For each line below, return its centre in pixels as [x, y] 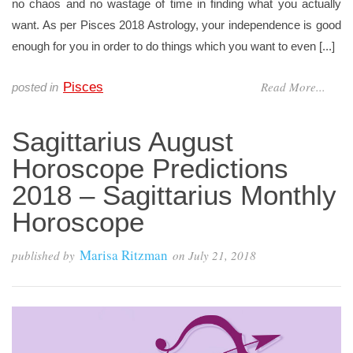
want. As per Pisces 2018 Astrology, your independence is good [176, 25]
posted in [35, 87]
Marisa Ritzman [124, 255]
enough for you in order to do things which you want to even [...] [173, 46]
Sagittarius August [123, 142]
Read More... [293, 87]
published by [43, 256]
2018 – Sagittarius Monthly [174, 195]
